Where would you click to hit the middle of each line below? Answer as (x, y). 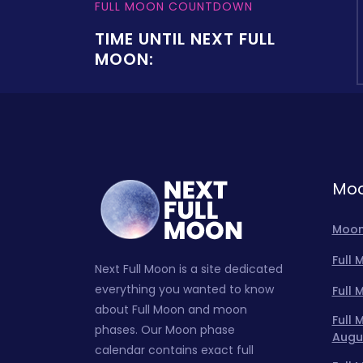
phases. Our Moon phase (165, 330)
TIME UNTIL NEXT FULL (185, 38)
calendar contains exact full (174, 350)
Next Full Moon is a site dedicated (189, 269)
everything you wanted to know (184, 289)
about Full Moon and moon (171, 310)
